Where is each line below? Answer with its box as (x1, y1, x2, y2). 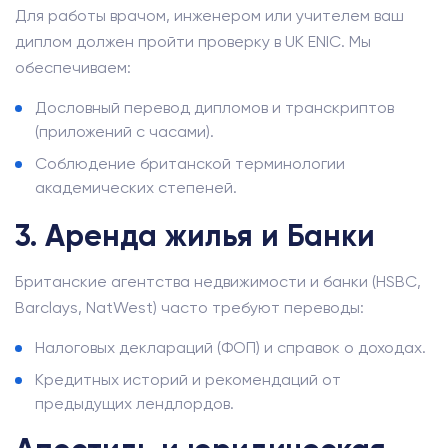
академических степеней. (35, 178, 237, 197)
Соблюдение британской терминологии (35, 154, 345, 173)
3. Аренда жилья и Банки (15, 218, 375, 254)
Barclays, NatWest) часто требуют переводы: (15, 298, 364, 317)
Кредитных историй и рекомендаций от (35, 370, 341, 389)
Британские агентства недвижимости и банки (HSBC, (15, 272, 421, 291)
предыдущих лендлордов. (35, 394, 234, 413)
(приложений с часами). (35, 122, 214, 141)
